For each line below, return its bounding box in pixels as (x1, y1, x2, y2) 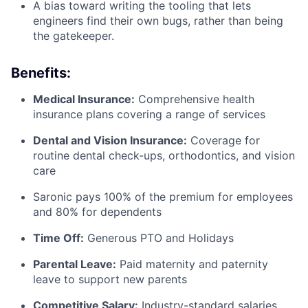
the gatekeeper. (33, 29, 114, 43)
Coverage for (187, 133, 260, 147)
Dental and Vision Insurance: (33, 133, 187, 147)
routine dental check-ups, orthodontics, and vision (33, 148, 295, 162)
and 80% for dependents (33, 205, 162, 219)
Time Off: (33, 231, 84, 245)
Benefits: (11, 65, 71, 81)
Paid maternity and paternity (116, 257, 268, 271)
